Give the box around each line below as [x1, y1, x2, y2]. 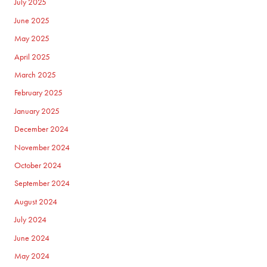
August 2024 [14, 196, 58, 207]
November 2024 [14, 142, 70, 153]
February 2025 [14, 88, 63, 98]
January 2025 [14, 105, 60, 116]
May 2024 [14, 251, 50, 262]
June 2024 [14, 232, 50, 243]
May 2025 [14, 33, 50, 44]
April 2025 [14, 51, 51, 62]
